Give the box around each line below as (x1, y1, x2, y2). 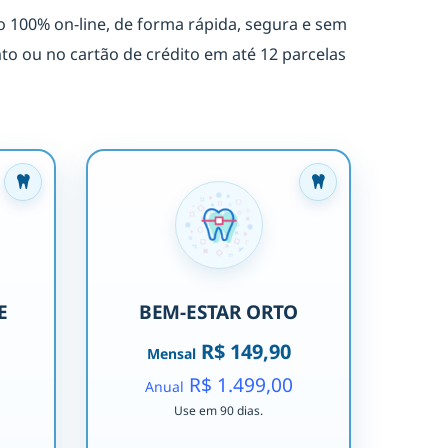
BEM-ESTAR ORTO (138, 299, 299, 326)
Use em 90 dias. (174, 402, 263, 420)
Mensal (146, 344, 196, 364)
